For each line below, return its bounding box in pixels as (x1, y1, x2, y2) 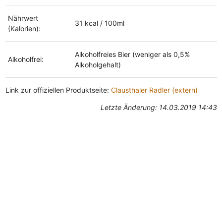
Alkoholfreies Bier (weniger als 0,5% (74, 50, 190, 58)
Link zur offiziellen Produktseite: (5, 85, 111, 94)
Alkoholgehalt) (74, 60, 121, 69)
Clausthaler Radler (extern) (111, 85, 198, 94)
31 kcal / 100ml (74, 18, 124, 27)
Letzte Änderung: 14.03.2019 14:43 (100, 103, 217, 111)
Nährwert (7, 13, 38, 22)
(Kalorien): (7, 24, 41, 33)
